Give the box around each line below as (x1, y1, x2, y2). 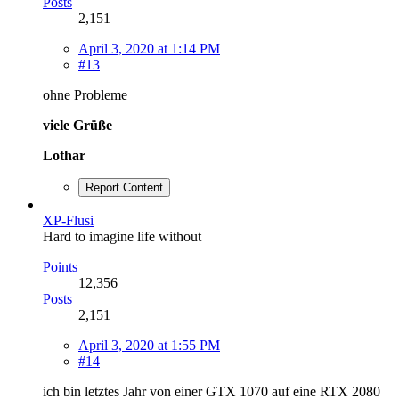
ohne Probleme (43, 86, 127, 102)
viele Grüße (43, 117, 112, 133)
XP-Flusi (43, 212, 94, 228)
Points (43, 258, 77, 274)
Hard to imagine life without (43, 228, 201, 244)
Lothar (43, 147, 85, 163)
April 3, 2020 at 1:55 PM (78, 337, 220, 353)
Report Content (85, 180, 163, 194)
